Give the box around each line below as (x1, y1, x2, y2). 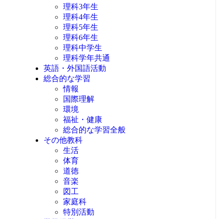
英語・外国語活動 (44, 64, 106, 72)
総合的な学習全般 (63, 126, 126, 134)
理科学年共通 (63, 54, 110, 62)
